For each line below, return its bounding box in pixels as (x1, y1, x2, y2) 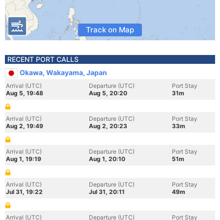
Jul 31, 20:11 (89, 188, 125, 195)
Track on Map (86, 25, 134, 34)
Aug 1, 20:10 (89, 155, 125, 163)
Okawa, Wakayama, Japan (20, 68, 107, 77)
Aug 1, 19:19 (6, 155, 41, 163)
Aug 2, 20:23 (89, 122, 127, 130)
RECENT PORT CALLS (7, 55, 79, 63)
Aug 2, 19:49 (6, 122, 43, 130)
